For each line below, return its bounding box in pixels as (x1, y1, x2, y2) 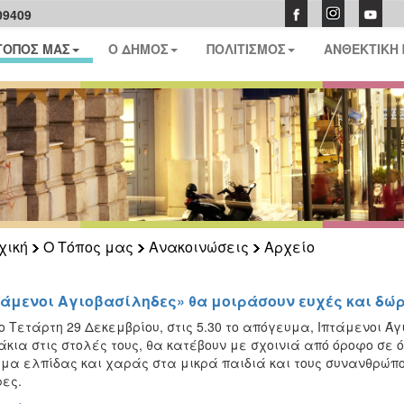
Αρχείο (263, 236, 315, 257)
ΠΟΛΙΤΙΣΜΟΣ (207, 40, 287, 58)
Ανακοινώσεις (148, 236, 249, 257)
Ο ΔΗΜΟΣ (108, 40, 170, 58)
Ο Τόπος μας (42, 236, 133, 257)
